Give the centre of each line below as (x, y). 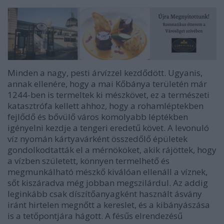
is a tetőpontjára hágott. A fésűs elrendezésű (95, 215)
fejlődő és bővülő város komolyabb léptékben (98, 116)
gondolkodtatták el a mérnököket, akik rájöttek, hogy (112, 149)
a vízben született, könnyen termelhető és (88, 160)
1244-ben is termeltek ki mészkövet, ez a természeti (108, 94)
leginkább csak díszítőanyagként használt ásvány (105, 193)
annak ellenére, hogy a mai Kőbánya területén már (107, 83)
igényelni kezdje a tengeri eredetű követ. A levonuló (108, 127)
